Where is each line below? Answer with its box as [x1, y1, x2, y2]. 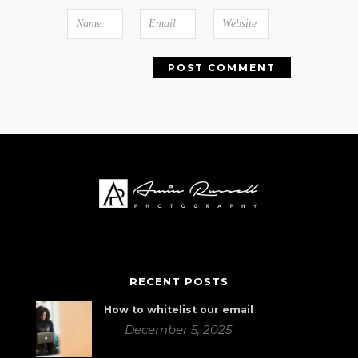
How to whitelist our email [103, 303, 253, 316]
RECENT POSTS [129, 274, 229, 288]
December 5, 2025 [125, 321, 233, 337]
